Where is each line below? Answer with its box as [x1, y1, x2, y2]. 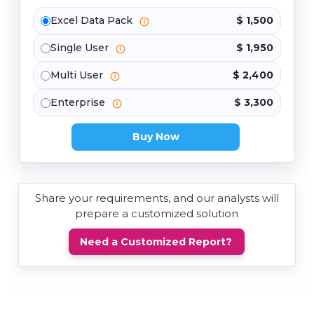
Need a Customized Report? [80, 235, 233, 249]
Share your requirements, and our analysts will [34, 191, 279, 205]
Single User [50, 41, 111, 55]
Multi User [50, 69, 106, 82]
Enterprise [50, 96, 108, 109]
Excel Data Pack [50, 14, 135, 27]
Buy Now [132, 130, 179, 144]
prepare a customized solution [75, 207, 239, 221]
